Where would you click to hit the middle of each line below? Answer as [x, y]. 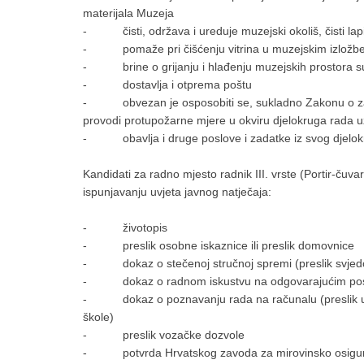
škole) [98, 317]
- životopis [125, 227]
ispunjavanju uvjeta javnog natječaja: [177, 192]
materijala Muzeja [128, 13]
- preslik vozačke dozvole [164, 335]
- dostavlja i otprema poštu [167, 84]
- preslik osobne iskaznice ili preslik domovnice [219, 245]
